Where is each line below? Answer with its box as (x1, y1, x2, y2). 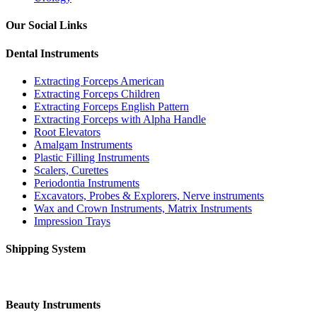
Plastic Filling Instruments (34, 151, 149, 163)
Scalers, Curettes (34, 164, 108, 176)
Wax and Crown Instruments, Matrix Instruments (34, 202, 252, 214)
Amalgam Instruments (34, 139, 132, 151)
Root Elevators (34, 126, 100, 138)
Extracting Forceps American (34, 75, 164, 87)
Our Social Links (6, 19, 87, 32)
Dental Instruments (6, 47, 98, 59)
